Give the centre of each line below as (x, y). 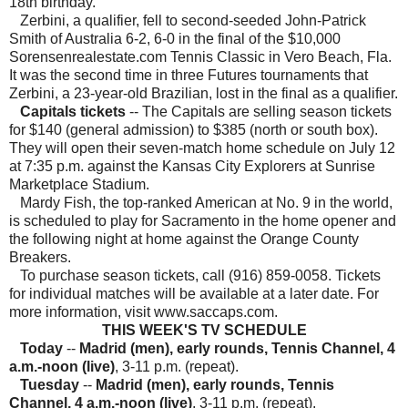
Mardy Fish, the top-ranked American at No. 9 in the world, (201, 203)
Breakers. (42, 258)
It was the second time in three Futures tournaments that (189, 76)
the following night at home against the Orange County (184, 240)
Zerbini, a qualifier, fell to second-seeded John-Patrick (188, 21)
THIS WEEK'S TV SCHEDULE (204, 331)
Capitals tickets (75, 112)
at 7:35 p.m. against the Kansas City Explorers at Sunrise (192, 167)
